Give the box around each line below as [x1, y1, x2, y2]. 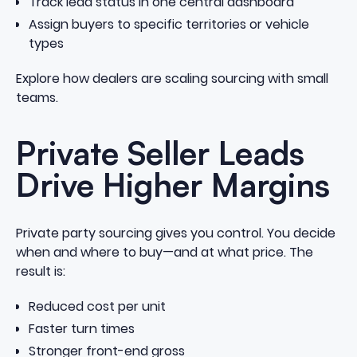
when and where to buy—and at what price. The [15, 242, 313, 261]
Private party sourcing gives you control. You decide [15, 223, 335, 242]
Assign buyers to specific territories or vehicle [28, 15, 309, 34]
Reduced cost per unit [28, 297, 166, 316]
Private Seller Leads [15, 133, 304, 174]
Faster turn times [28, 320, 135, 339]
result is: [15, 261, 65, 280]
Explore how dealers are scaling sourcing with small [15, 69, 328, 88]
